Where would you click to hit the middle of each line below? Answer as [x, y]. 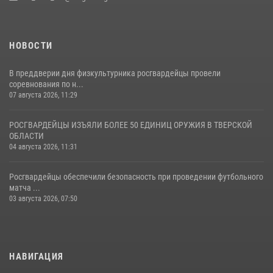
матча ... [25, 188]
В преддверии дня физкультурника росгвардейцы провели [115, 73]
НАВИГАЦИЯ [37, 257]
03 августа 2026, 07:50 [43, 199]
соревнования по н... [46, 84]
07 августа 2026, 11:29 [43, 95]
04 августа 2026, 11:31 [43, 147]
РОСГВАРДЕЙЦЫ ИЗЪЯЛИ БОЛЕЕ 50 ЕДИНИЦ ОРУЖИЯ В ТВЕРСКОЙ [131, 125]
